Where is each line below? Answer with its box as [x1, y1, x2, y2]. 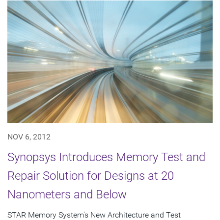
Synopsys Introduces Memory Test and [7, 150, 205, 165]
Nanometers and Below [7, 188, 127, 202]
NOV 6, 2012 [7, 132, 51, 142]
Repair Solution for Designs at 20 [7, 169, 174, 183]
